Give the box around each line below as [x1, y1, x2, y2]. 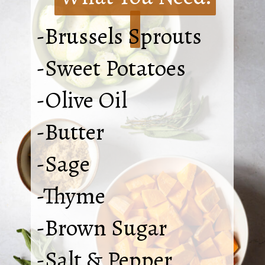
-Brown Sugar [35, 212, 167, 244]
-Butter [35, 116, 104, 148]
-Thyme [35, 180, 105, 212]
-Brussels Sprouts [35, 20, 202, 53]
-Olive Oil [35, 84, 127, 117]
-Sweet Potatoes [35, 52, 186, 85]
